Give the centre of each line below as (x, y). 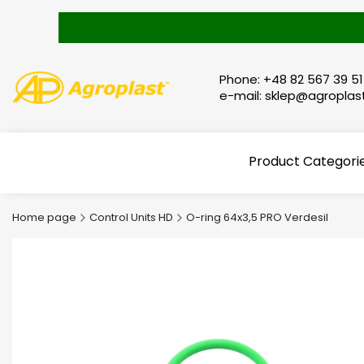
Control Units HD (131, 217)
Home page (44, 217)
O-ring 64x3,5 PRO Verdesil (257, 217)
